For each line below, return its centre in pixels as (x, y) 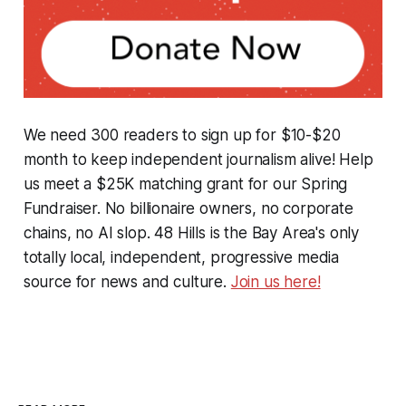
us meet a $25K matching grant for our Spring (185, 184)
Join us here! (275, 281)
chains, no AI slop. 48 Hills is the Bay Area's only (191, 232)
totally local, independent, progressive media (181, 257)
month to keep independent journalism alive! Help (198, 159)
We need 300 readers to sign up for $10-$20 (182, 135)
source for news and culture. (127, 281)
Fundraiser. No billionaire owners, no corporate (188, 208)
